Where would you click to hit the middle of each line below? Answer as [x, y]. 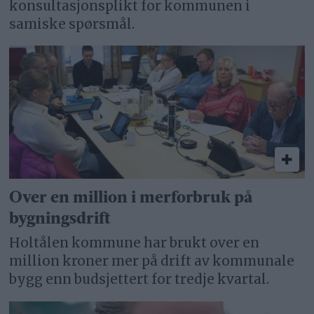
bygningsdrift [60, 219]
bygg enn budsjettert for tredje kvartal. [139, 279]
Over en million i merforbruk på [131, 198]
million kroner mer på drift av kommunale [152, 261]
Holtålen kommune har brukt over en [135, 243]
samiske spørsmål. [72, 24]
